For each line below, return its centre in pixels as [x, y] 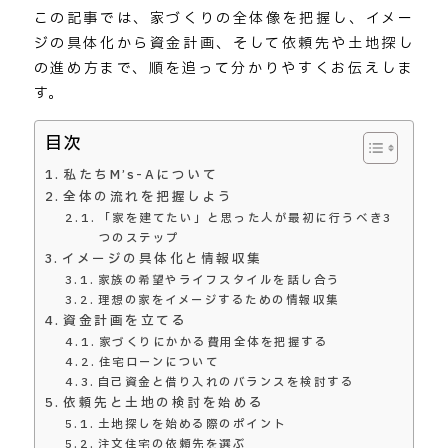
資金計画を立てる [125, 322]
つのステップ [139, 239]
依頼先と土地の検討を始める [164, 404]
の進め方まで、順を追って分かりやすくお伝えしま [224, 69]
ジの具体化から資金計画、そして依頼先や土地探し [224, 44]
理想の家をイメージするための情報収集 [218, 301]
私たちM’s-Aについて [141, 176]
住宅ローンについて [159, 363]
